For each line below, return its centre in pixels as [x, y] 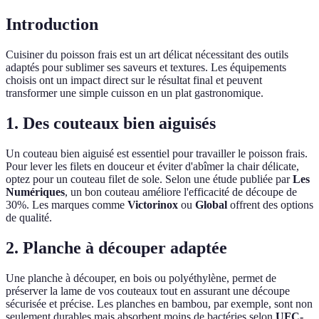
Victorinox [153, 205]
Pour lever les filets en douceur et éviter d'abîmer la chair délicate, [152, 167]
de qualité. [29, 218]
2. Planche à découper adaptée [116, 247]
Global [211, 205]
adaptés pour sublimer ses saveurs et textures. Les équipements [146, 68]
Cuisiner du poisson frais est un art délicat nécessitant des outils [147, 55]
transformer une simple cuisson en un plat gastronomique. [135, 93]
